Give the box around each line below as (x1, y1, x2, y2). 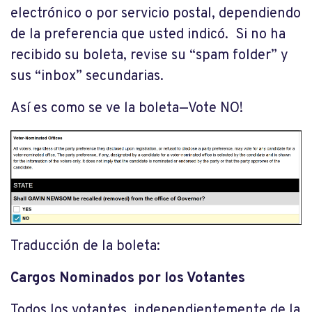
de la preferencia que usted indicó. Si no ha (10, 26, 286, 44)
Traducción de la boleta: (10, 237, 160, 256)
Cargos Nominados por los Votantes (10, 270, 245, 288)
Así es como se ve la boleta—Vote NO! (10, 100, 243, 118)
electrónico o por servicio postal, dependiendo (10, 5, 301, 23)
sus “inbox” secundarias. (10, 68, 164, 86)
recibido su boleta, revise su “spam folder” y (10, 47, 288, 65)
